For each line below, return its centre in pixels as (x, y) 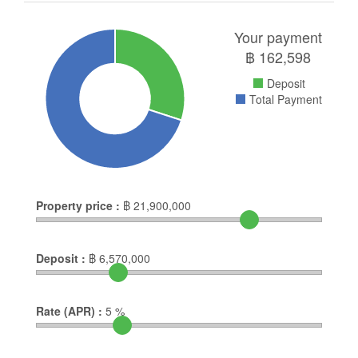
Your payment (278, 36)
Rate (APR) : (69, 310)
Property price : (78, 205)
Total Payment (286, 99)
